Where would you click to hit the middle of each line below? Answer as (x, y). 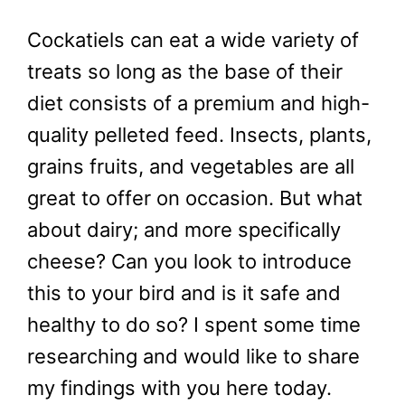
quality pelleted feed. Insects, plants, (199, 135)
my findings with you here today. (179, 388)
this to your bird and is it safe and (184, 293)
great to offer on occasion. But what (195, 198)
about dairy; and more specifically (184, 230)
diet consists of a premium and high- (198, 104)
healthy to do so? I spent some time (194, 325)
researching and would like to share (193, 357)
